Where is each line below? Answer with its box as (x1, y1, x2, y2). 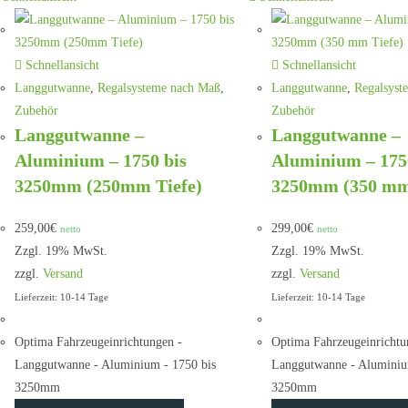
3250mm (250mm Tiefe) (15, 176, 202, 196)
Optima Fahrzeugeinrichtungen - (15, 335, 182, 349)
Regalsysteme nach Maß (97, 81, 220, 95)
